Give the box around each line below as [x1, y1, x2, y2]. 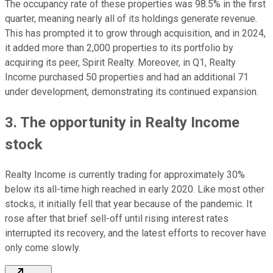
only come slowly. [5, 242, 80, 254]
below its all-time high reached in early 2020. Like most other [5, 183, 264, 196]
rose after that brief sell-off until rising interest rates [5, 213, 229, 225]
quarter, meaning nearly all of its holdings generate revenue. [5, 13, 257, 25]
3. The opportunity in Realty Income [5, 114, 239, 132]
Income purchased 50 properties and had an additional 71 [5, 71, 249, 83]
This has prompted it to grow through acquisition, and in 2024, [5, 27, 266, 40]
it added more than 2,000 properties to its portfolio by [5, 42, 233, 54]
